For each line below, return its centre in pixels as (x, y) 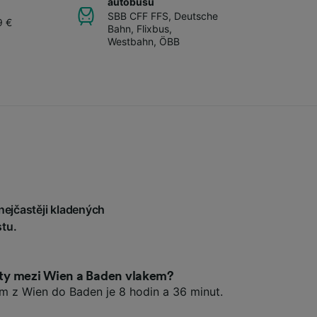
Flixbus (153, 28)
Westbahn (131, 41)
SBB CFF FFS (138, 16)
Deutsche (196, 16)
